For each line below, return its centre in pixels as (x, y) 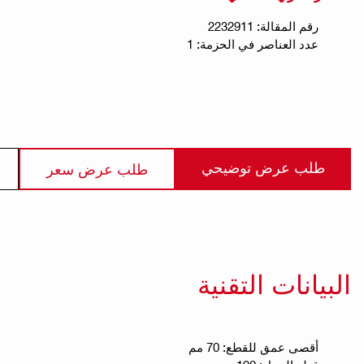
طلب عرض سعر (97, 168)
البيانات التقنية (274, 284)
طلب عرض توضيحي (263, 167)
